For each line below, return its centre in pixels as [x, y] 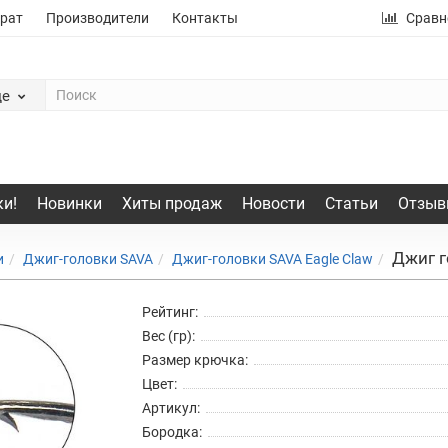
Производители [97, 18]
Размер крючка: [194, 359]
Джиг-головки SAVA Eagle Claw [272, 258]
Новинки [69, 203]
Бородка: [171, 431]
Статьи [351, 203]
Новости [273, 203]
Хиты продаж [171, 203]
